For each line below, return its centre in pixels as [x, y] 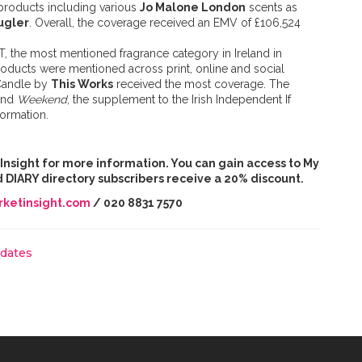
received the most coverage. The [201, 84]
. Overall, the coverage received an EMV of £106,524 [165, 23]
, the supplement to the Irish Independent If [179, 100]
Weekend [42, 100]
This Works [82, 84]
